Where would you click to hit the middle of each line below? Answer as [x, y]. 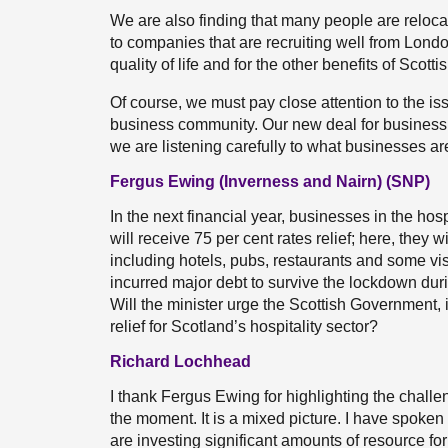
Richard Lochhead [180, 361]
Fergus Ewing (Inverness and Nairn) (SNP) [270, 181]
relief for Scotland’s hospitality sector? [244, 326]
